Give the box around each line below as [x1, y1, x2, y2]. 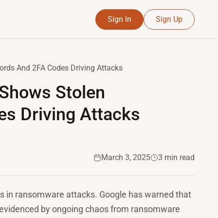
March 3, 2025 [101, 153, 150, 162]
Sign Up [156, 14, 182, 24]
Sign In [108, 14, 131, 24]
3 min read [158, 153, 195, 162]
